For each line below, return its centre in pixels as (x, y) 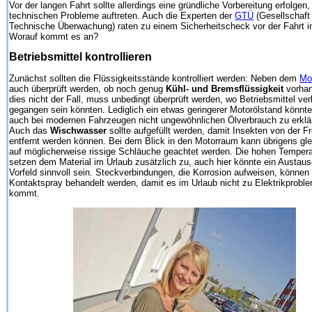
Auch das (30, 130)
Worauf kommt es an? (54, 37)
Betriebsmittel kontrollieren (80, 57)
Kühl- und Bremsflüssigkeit (225, 88)
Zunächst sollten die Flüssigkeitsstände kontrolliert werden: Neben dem (154, 78)
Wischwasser (78, 130)
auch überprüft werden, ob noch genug (87, 88)
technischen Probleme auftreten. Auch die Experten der (122, 16)
